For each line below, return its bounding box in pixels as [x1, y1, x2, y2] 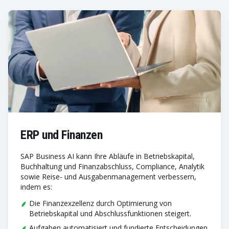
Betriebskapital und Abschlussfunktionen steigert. [29, 209, 191, 218]
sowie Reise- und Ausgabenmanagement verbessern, [20, 172, 196, 181]
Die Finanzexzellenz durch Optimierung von [29, 198, 172, 208]
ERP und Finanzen [20, 128, 103, 142]
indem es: [20, 182, 52, 192]
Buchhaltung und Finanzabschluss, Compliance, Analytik [20, 162, 204, 171]
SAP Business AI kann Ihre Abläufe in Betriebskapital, [20, 151, 195, 161]
